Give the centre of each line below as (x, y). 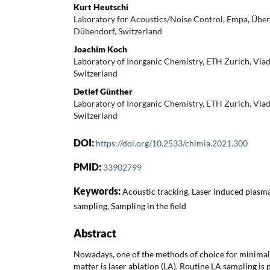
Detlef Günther (103, 91)
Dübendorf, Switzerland (118, 31)
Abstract (95, 233)
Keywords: (98, 190)
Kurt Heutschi (101, 7)
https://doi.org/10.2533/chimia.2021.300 (172, 143)
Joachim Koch (100, 49)
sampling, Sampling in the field (130, 206)
